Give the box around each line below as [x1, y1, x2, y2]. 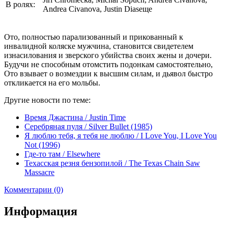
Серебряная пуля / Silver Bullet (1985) [24, 122, 152, 131]
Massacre [24, 167, 54, 177]
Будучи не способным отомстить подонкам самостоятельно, [4, 60, 213, 69]
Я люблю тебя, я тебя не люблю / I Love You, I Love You [24, 131, 217, 140]
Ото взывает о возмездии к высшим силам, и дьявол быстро [4, 69, 213, 78]
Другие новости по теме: [4, 95, 91, 104]
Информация [4, 204, 77, 218]
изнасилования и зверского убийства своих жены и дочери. [4, 50, 212, 60]
